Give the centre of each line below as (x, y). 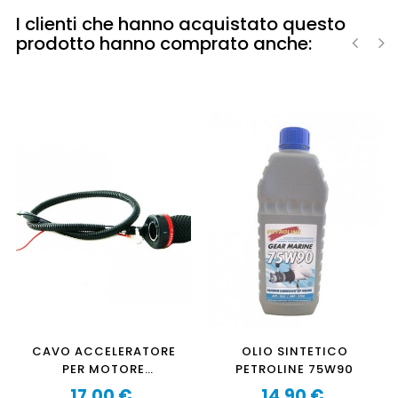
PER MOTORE (103, 370)
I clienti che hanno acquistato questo (181, 24)
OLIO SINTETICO (295, 352)
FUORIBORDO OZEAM (103, 387)
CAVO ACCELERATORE (103, 352)
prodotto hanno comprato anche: (164, 44)
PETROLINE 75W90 (295, 370)
